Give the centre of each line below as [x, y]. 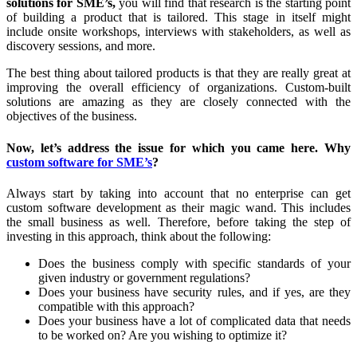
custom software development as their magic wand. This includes [178, 207]
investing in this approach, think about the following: [139, 236]
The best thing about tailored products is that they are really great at [178, 73]
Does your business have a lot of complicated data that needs [194, 320]
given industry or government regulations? [144, 277]
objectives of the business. [72, 116]
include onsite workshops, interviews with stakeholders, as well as [178, 32]
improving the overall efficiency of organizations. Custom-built [178, 88]
